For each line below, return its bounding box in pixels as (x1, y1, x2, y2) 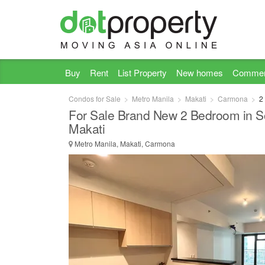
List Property (118, 66, 167, 79)
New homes (176, 66, 223, 79)
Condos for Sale (69, 93, 121, 104)
